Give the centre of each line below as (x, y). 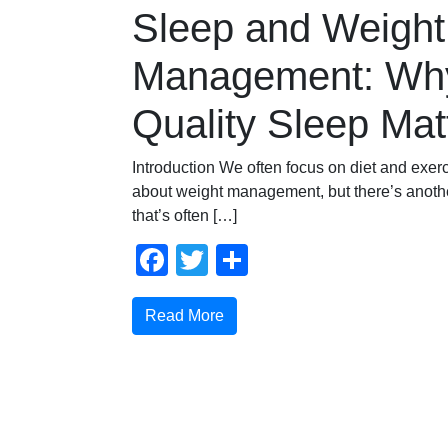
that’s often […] (184, 215)
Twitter (255, 259)
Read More (184, 315)
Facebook (239, 259)
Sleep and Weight (288, 27)
